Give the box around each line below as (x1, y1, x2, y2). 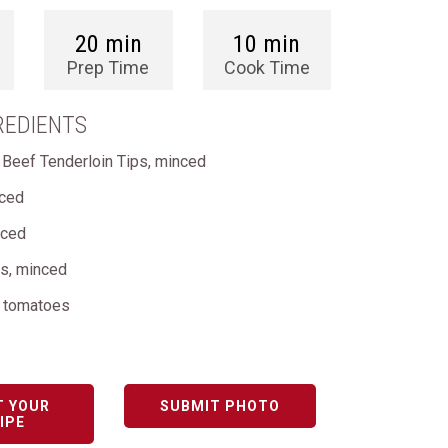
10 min (233, 30, 301, 58)
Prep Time (67, 57, 150, 78)
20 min (74, 30, 142, 58)
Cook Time (223, 57, 310, 78)
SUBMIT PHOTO (159, 398, 280, 414)
